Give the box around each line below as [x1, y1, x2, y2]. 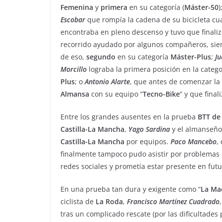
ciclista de [60, 197, 96, 207]
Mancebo [188, 137, 217, 147]
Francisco [127, 197, 157, 207]
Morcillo [60, 64, 87, 74]
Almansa [60, 89, 89, 99]
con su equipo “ [89, 89, 143, 99]
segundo [86, 52, 115, 62]
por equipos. [124, 137, 170, 147]
